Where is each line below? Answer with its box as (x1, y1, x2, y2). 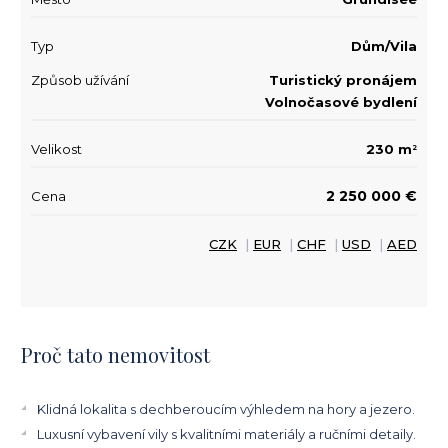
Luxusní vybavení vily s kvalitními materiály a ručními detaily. (37, 426, 416, 443)
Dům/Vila (351, 37, 417, 54)
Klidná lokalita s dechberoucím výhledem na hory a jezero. (37, 400, 415, 417)
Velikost (31, 140, 82, 157)
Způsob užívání (31, 71, 129, 88)
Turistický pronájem (269, 71, 417, 88)
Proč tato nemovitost (21, 340, 210, 368)
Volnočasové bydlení (265, 93, 417, 110)
